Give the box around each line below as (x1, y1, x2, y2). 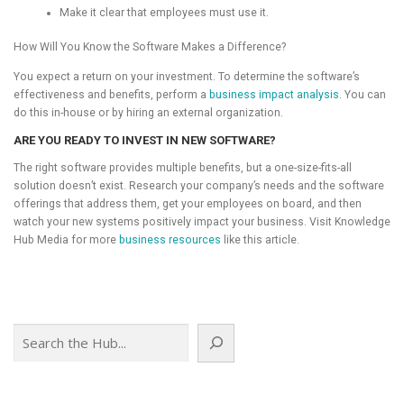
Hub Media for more (14, 233, 119, 246)
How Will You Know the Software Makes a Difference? (14, 41, 286, 54)
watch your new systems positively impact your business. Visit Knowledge (14, 215, 390, 228)
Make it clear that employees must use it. (59, 5, 269, 19)
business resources (119, 233, 221, 246)
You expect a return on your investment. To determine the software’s (14, 70, 360, 84)
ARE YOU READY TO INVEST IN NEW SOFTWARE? (14, 133, 276, 147)
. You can (339, 88, 386, 102)
